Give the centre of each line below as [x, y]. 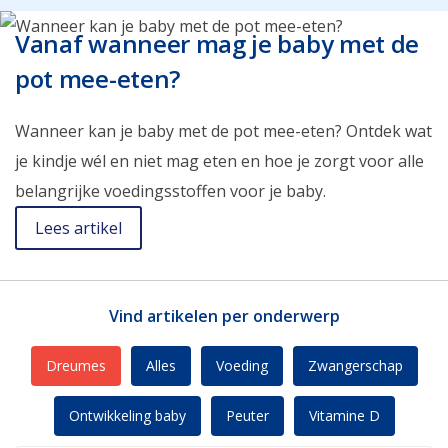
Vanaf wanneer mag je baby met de [217, 44]
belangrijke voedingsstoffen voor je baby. [170, 191]
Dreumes [75, 366]
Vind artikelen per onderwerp [224, 316]
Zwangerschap [355, 366]
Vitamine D [344, 416]
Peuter [247, 416]
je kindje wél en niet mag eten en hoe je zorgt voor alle [219, 161]
